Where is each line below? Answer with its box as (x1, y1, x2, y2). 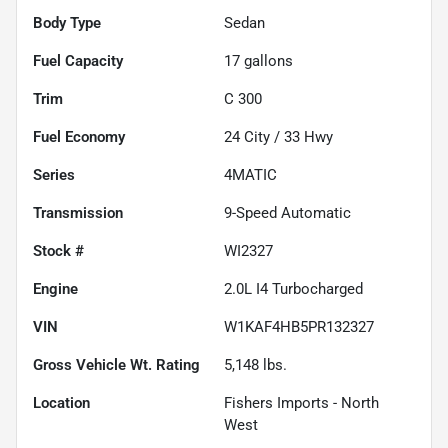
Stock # (33, 241, 84, 260)
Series (33, 165, 75, 184)
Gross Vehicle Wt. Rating (33, 355, 200, 374)
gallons (240, 51, 293, 70)
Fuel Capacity (33, 51, 123, 70)
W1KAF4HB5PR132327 (224, 317, 374, 336)
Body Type (33, 13, 101, 32)
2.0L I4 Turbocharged (224, 279, 363, 298)
